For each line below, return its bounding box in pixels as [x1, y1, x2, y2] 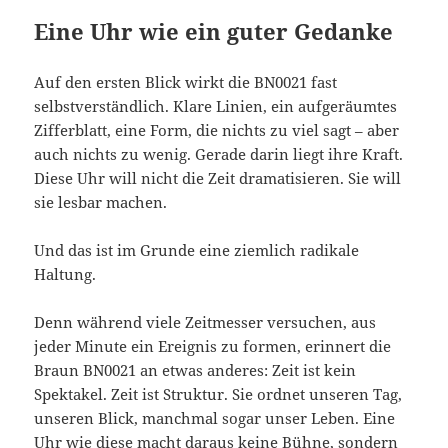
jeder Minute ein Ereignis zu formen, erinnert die [34, 336, 392, 357]
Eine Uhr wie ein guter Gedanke [34, 16, 394, 47]
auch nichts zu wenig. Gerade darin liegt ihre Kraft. [34, 144, 404, 165]
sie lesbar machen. [34, 192, 168, 213]
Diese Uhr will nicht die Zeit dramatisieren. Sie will [34, 168, 402, 189]
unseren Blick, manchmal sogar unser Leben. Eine [34, 408, 396, 429]
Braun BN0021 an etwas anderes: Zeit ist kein [34, 360, 357, 381]
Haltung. [34, 264, 97, 285]
